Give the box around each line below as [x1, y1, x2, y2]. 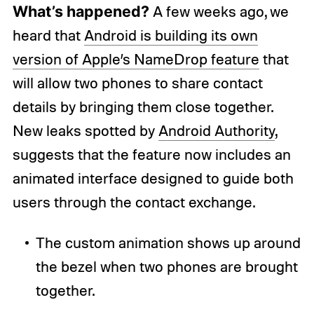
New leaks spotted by [12, 121, 158, 139]
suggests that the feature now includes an [12, 144, 291, 163]
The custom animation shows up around [35, 233, 301, 252]
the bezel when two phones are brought [35, 257, 298, 275]
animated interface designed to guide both [12, 168, 294, 187]
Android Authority [158, 121, 275, 139]
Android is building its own [83, 25, 258, 44]
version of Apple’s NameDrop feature [12, 49, 259, 68]
